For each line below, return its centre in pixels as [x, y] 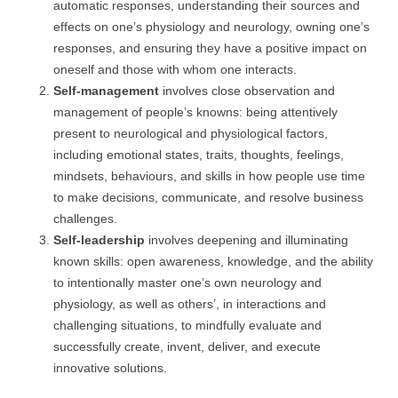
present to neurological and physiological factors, [191, 133]
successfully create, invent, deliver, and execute [187, 346]
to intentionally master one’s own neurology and [187, 283]
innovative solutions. [110, 368]
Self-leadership [99, 240]
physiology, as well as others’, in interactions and [190, 304]
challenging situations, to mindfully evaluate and [187, 325]
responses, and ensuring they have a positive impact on [210, 48]
